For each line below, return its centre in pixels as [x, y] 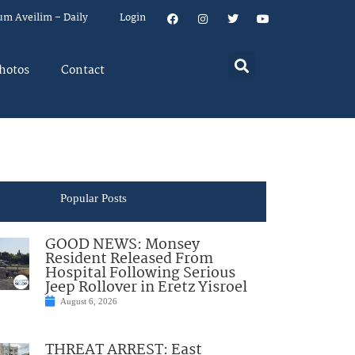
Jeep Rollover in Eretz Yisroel [146, 288]
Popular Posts [93, 198]
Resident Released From [129, 260]
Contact [83, 71]
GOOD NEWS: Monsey [122, 245]
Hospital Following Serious [140, 274]
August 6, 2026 [88, 302]
